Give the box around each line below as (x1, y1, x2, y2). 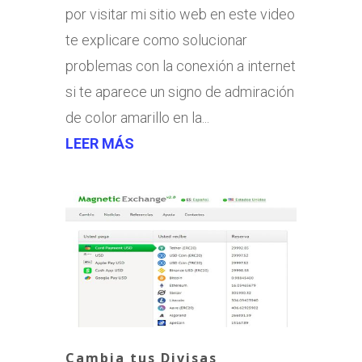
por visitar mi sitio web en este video (65, 6, 295, 23)
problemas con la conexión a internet (65, 57, 296, 75)
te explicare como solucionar (65, 32, 247, 49)
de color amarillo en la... (65, 109, 209, 127)
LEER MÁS (65, 135, 134, 153)
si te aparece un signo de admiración (65, 83, 294, 101)
